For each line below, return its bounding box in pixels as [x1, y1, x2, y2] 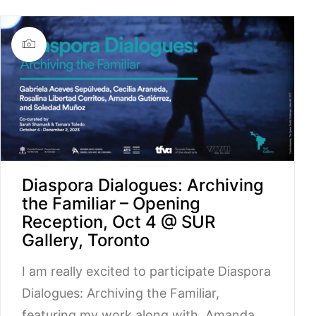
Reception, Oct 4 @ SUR [22, 211, 215, 232]
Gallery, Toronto [22, 229, 150, 250]
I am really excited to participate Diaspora [22, 263, 271, 279]
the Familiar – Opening [22, 193, 200, 214]
